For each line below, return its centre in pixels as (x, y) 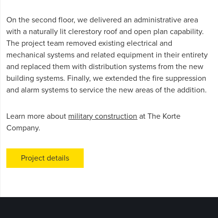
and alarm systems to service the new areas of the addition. (107, 90)
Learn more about (37, 116)
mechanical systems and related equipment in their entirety (107, 55)
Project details (45, 158)
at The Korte (159, 116)
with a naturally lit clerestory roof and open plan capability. (105, 32)
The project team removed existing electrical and (90, 43)
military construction (103, 116)
